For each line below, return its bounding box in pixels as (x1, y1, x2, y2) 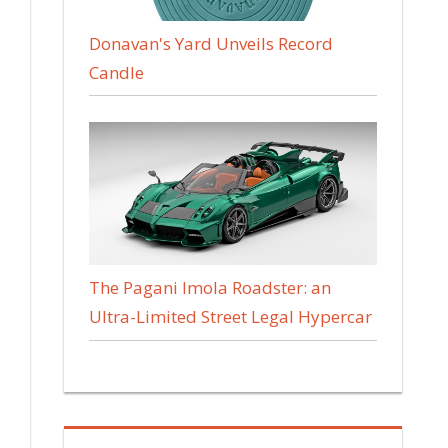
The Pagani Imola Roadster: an (89, 276, 332, 300)
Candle (89, 60, 145, 84)
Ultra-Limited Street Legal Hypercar (89, 305, 373, 329)
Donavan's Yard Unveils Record (89, 31, 334, 55)
